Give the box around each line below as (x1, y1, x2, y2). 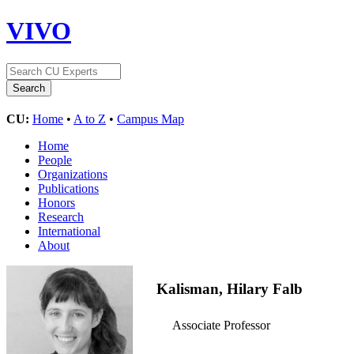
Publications (38, 181, 99, 195)
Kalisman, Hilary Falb (156, 280, 303, 297)
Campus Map (117, 111, 184, 126)
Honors (38, 195, 75, 209)
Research (38, 209, 84, 224)
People (38, 153, 72, 167)
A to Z (73, 111, 106, 126)
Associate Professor (172, 318, 270, 333)
